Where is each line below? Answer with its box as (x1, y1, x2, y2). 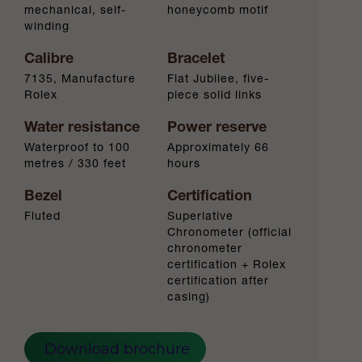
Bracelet (167, 48, 225, 68)
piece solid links (167, 87, 263, 103)
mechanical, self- (24, 2, 126, 18)
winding (24, 19, 69, 34)
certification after (167, 273, 270, 288)
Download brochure (40, 340, 190, 359)
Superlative (167, 208, 234, 224)
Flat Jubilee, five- (167, 71, 270, 86)
